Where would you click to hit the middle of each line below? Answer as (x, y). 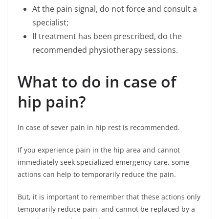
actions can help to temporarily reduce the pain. (97, 174)
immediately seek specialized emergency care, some (103, 162)
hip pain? (52, 101)
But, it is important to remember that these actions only (109, 197)
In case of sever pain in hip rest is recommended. (99, 127)
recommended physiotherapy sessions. (105, 50)
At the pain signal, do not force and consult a (115, 9)
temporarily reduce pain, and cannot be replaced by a (106, 209)
